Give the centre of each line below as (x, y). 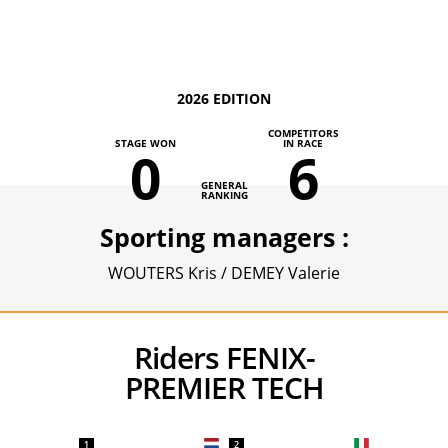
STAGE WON (145, 143)
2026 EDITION (224, 98)
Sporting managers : (224, 237)
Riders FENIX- (142, 357)
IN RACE (303, 143)
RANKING (224, 195)
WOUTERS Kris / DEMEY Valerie (224, 273)
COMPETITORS (303, 133)
